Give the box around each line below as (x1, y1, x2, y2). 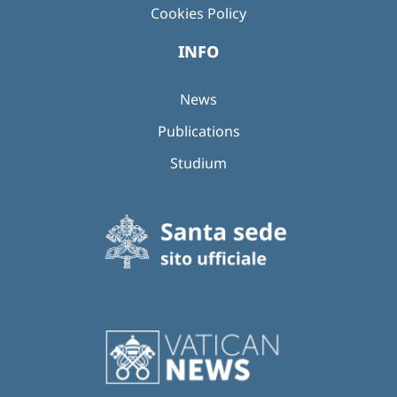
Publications (157, 121, 240, 141)
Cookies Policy (151, 3, 246, 23)
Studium (170, 152, 227, 173)
